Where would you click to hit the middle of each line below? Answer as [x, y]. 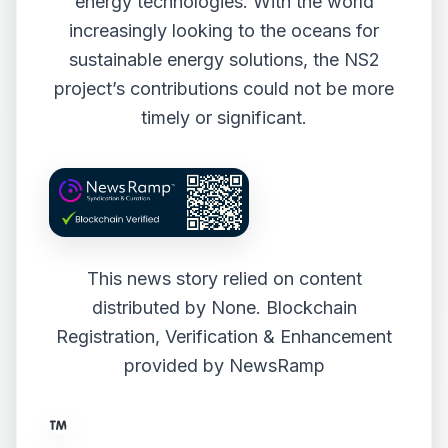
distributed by [151, 307]
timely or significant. [224, 117]
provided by [176, 365]
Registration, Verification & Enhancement [224, 336]
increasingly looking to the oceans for [224, 30]
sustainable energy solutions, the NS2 [224, 59]
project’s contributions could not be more [224, 88]
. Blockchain [306, 307]
